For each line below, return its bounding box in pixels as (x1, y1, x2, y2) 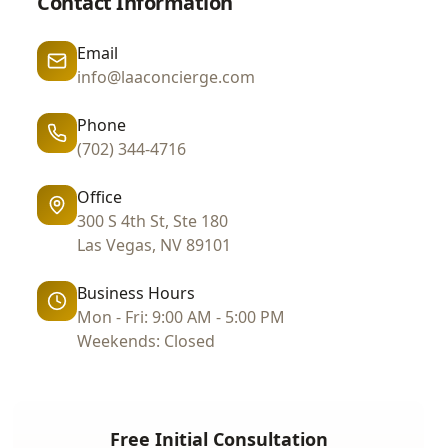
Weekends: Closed (77, 330, 216, 352)
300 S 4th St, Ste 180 (77, 210, 229, 232)
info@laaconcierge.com (77, 66, 256, 88)
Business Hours (77, 282, 196, 304)
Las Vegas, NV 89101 (77, 234, 232, 256)
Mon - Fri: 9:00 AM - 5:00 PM (77, 306, 286, 328)
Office (77, 186, 123, 208)
